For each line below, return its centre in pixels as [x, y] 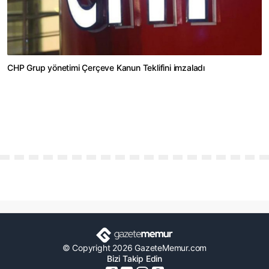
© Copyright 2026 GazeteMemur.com [134, 247]
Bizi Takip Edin [134, 258]
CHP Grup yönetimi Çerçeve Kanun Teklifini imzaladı [106, 68]
